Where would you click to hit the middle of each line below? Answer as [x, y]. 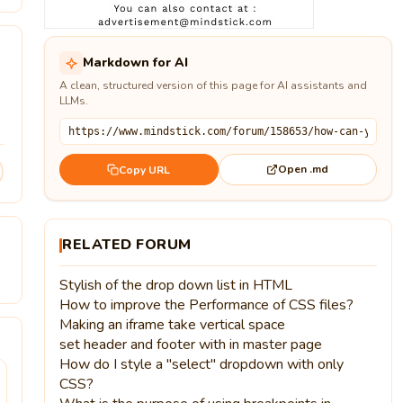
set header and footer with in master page [191, 345]
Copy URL [145, 170]
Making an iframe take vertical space [173, 325]
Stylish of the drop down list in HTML [176, 285]
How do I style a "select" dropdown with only [202, 364]
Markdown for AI [136, 63]
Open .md [304, 169]
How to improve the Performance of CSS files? [207, 305]
